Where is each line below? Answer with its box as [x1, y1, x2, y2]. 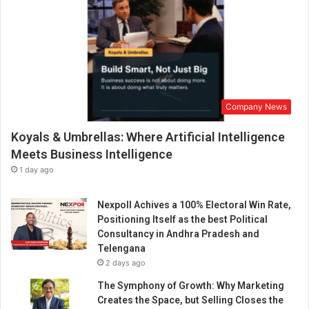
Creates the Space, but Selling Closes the [97, 295, 283, 306]
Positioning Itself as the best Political [97, 214, 268, 226]
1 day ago [19, 165, 54, 175]
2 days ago [106, 258, 146, 268]
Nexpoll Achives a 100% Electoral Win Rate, [97, 199, 291, 211]
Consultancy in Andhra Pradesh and [97, 228, 259, 240]
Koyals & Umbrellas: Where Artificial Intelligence [11, 130, 285, 145]
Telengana [97, 243, 146, 255]
